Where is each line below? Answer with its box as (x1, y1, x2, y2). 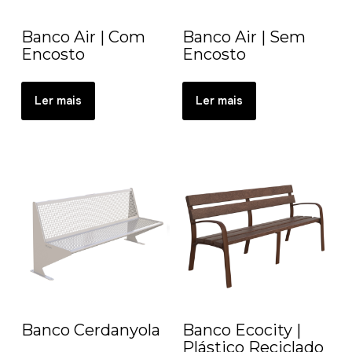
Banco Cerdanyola (20, 320, 160, 339)
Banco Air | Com (20, 27, 145, 47)
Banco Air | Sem (181, 27, 306, 47)
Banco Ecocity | (181, 320, 301, 339)
